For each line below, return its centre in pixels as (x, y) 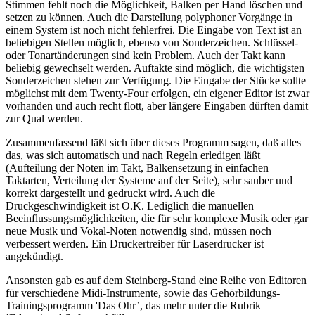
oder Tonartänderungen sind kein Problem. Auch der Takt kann (146, 56)
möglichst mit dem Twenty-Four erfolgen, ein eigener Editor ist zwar (157, 94)
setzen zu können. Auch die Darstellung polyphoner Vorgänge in (149, 18)
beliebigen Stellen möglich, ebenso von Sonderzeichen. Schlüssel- (152, 43)
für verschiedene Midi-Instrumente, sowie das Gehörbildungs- (143, 293)
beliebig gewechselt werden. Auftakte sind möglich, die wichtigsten (155, 68)
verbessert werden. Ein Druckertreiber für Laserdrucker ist (135, 244)
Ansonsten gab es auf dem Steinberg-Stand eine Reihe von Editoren (156, 281)
